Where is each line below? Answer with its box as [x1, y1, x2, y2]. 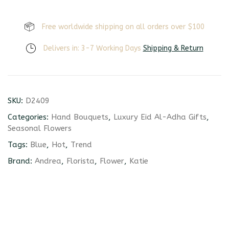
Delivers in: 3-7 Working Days [43, 43, 143, 53]
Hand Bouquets [51, 112, 108, 122]
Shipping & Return [143, 43, 203, 53]
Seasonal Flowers [8, 123, 72, 133]
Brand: [8, 156, 35, 166]
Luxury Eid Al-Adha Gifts [113, 112, 207, 122]
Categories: [8, 112, 51, 122]
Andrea [35, 156, 61, 166]
